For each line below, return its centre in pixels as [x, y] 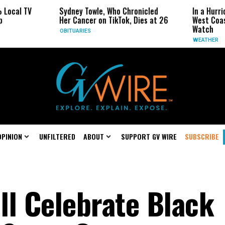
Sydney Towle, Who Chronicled [91, 11]
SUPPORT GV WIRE [149, 136]
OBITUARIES [58, 31]
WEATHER [188, 40]
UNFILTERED [57, 136]
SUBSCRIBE [202, 136]
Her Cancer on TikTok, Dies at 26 [96, 20]
